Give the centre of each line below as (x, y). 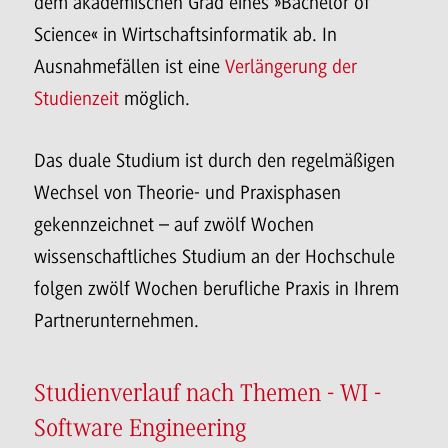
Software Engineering (140, 429)
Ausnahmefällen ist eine (129, 66)
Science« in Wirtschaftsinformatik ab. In (185, 34)
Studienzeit (76, 98)
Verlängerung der (291, 66)
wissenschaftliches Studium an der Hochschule (214, 256)
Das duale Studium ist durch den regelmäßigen (214, 160)
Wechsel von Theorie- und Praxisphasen (187, 192)
